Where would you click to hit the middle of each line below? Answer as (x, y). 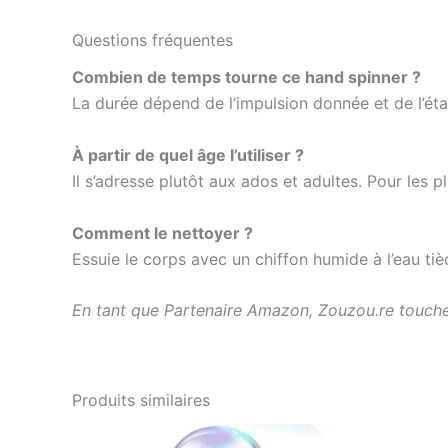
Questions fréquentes (152, 40)
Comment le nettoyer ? (162, 232)
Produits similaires (141, 400)
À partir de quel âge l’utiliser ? (188, 154)
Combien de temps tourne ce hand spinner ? (246, 77)
